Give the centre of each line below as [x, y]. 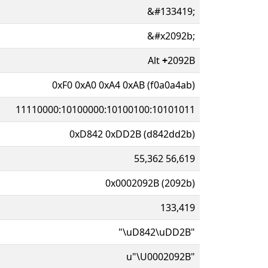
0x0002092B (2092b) [150, 183]
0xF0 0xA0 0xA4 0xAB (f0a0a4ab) [124, 85]
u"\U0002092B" [161, 256]
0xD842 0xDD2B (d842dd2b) [132, 134]
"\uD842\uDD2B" [157, 232]
